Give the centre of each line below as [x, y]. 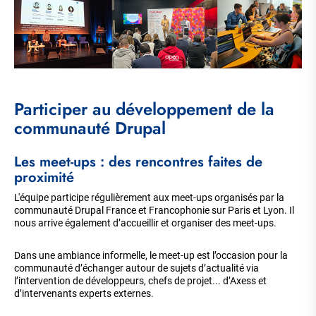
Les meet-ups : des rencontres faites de [138, 162]
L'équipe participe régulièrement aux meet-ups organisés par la [149, 198]
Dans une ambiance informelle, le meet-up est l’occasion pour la [151, 256]
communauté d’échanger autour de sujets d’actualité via [136, 268]
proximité [46, 178]
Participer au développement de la [144, 109]
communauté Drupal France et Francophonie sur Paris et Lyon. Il [154, 211]
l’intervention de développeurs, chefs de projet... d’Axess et [140, 281]
